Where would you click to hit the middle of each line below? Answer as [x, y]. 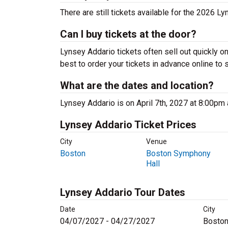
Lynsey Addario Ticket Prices [128, 125]
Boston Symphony [178, 153]
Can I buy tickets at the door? [128, 34]
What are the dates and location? [137, 85]
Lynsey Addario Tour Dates [123, 192]
